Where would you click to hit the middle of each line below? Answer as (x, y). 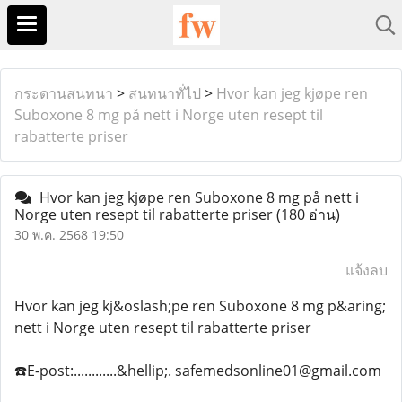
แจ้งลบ (367, 270)
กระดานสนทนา (64, 93)
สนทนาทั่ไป (165, 93)
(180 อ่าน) (308, 214)
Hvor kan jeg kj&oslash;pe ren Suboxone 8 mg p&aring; (200, 306)
